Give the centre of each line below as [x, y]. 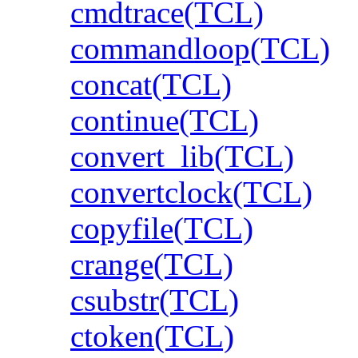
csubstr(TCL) [155, 300]
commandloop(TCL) [200, 48]
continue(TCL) [165, 120]
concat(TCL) [151, 84]
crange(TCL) [152, 264]
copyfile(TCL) [162, 228]
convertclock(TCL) [191, 192]
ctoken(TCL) [152, 336]
